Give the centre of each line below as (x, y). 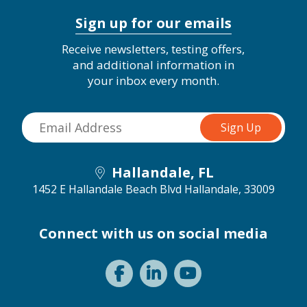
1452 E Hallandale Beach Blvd (107, 189)
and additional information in (153, 65)
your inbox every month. (153, 81)
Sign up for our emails (153, 23)
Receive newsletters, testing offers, (153, 49)
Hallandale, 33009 (230, 189)
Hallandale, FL (163, 172)
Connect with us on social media (153, 233)
